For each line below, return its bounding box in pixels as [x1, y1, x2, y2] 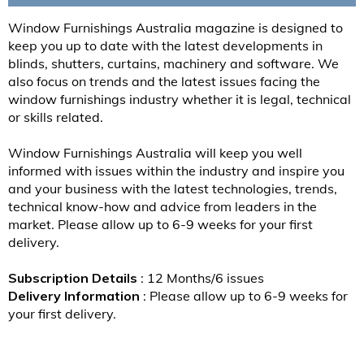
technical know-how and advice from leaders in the [8, 198, 317, 215]
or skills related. [8, 109, 103, 126]
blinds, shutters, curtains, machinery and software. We [8, 55, 339, 72]
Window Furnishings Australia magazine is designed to [8, 19, 343, 37]
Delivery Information [8, 288, 143, 305]
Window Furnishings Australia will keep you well [8, 145, 302, 162]
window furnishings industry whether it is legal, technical [8, 91, 351, 108]
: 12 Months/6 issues [141, 270, 264, 287]
